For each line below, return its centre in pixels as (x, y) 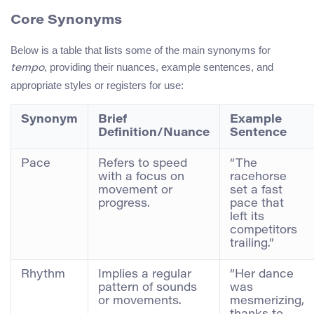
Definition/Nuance (154, 133)
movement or (135, 190)
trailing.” (252, 244)
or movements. (140, 301)
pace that (257, 204)
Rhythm (43, 274)
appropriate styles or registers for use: (97, 85)
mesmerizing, (267, 301)
